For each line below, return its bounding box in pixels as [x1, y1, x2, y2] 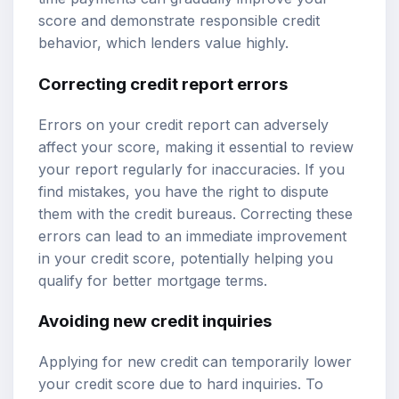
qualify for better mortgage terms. [38, 271, 267, 289]
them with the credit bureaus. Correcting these [38, 204, 353, 223]
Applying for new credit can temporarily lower [38, 353, 352, 371]
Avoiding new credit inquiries [38, 311, 272, 332]
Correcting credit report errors [38, 74, 288, 95]
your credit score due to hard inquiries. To [38, 375, 323, 394]
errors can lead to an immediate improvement [38, 226, 346, 245]
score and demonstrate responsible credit [38, 12, 320, 30]
